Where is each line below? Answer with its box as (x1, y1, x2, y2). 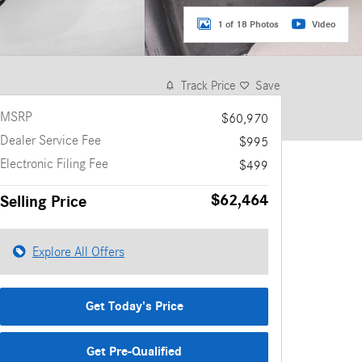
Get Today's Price (85, 299, 183, 314)
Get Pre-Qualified (86, 343, 182, 359)
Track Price (181, 78, 236, 93)
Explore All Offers (32, 244, 124, 259)
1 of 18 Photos (217, 18, 279, 30)
